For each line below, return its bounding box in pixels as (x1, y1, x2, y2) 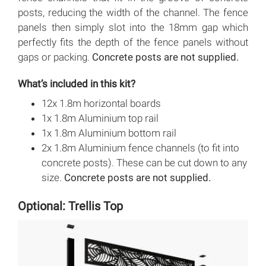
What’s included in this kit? (18, 77, 135, 90)
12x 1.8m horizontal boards (42, 97, 161, 109)
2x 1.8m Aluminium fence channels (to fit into (42, 141, 239, 154)
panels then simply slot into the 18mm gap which (18, 21, 248, 33)
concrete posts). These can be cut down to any (42, 156, 247, 169)
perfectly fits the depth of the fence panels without (18, 36, 248, 48)
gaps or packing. (18, 50, 92, 63)
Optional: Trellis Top (18, 198, 123, 213)
